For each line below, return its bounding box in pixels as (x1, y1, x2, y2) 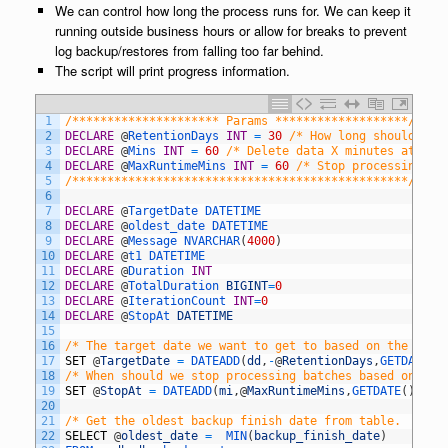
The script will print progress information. (54, 61, 290, 81)
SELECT (65, 429, 107, 444)
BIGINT (226, 279, 268, 294)
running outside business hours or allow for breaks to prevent (54, 21, 407, 41)
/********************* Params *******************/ (65, 114, 415, 129)
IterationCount (128, 294, 233, 309)
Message (128, 234, 184, 249)
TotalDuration (128, 279, 226, 294)
